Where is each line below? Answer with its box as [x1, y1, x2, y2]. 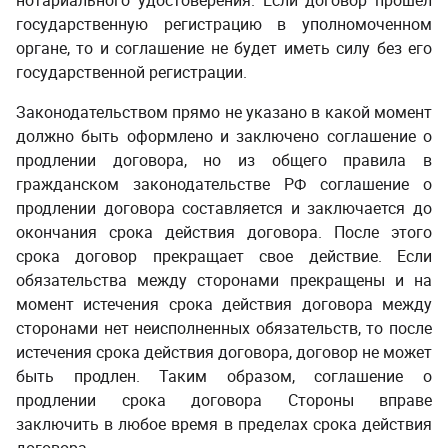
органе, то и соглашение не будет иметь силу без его [16, 37, 432, 59]
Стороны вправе [287, 389, 432, 411]
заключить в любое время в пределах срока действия [16, 413, 432, 435]
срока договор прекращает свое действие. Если [16, 245, 432, 267]
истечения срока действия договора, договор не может [16, 341, 432, 363]
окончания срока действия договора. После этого [16, 221, 432, 243]
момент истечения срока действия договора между [16, 293, 432, 315]
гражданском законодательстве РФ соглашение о [16, 173, 432, 195]
